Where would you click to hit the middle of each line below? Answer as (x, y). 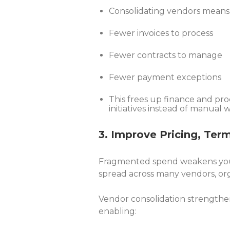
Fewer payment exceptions (165, 77)
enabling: (118, 211)
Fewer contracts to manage (166, 55)
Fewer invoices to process (161, 33)
